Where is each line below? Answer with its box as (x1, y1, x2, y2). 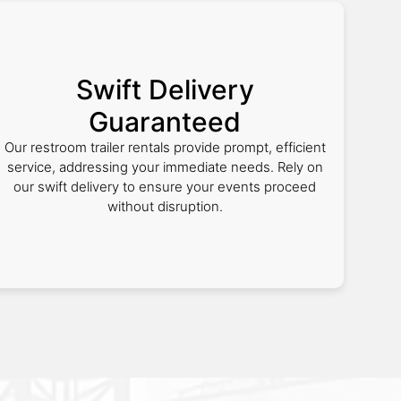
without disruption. (107, 198, 223, 215)
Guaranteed (89, 106, 241, 138)
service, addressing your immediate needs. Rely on (6, 158, 323, 175)
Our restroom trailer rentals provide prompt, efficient (4, 139, 326, 156)
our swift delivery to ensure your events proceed (13, 178, 316, 195)
